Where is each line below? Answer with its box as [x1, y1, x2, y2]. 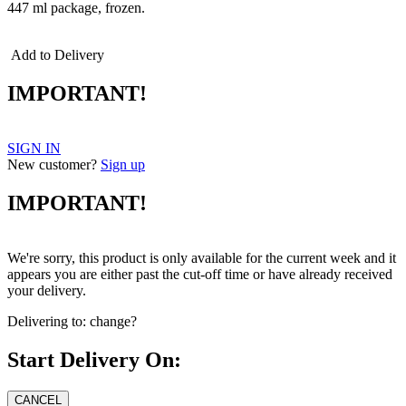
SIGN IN [7, 140, 61, 156]
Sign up [101, 156, 145, 172]
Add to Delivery [7, 47, 104, 63]
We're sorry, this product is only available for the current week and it [7, 249, 396, 266]
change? [90, 313, 137, 329]
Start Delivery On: [7, 347, 181, 372]
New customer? [7, 156, 97, 172]
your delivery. [7, 282, 86, 298]
